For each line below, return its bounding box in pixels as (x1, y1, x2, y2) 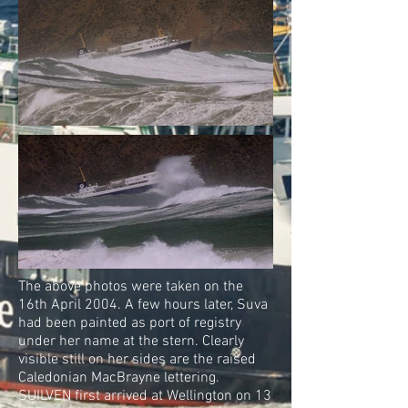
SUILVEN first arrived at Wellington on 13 (18, 386, 271, 405)
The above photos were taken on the (18, 277, 243, 296)
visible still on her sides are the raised (18, 350, 256, 369)
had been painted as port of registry (18, 313, 241, 332)
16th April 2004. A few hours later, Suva (18, 295, 268, 314)
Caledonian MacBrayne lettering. (18, 368, 219, 387)
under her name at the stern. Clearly (18, 331, 244, 351)
